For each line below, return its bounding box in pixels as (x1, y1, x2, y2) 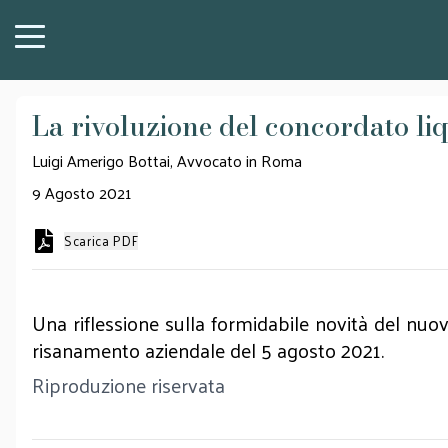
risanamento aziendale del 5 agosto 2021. (32, 332, 384, 368)
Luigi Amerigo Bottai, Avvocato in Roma (32, 146, 302, 175)
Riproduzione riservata (32, 367, 225, 403)
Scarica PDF (64, 229, 139, 252)
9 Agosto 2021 (32, 178, 131, 207)
